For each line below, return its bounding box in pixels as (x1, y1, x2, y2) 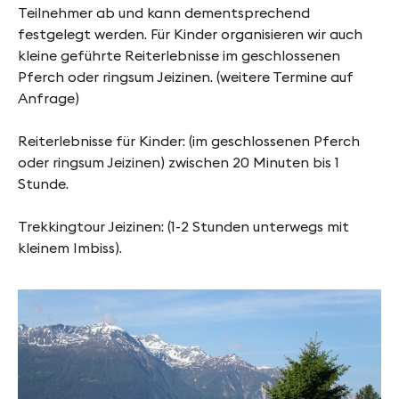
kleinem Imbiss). (18, 239, 122, 257)
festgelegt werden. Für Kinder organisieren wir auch (18, 25, 362, 44)
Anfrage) (18, 89, 79, 108)
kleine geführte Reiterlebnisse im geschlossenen (18, 46, 340, 65)
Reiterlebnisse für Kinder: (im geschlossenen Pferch (18, 132, 360, 151)
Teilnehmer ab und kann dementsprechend (18, 4, 310, 22)
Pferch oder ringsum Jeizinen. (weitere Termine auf (18, 68, 354, 86)
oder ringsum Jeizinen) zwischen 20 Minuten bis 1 (18, 153, 339, 172)
